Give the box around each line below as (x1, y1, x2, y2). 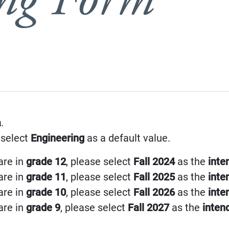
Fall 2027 (128, 201, 169, 214)
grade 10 (26, 186, 66, 198)
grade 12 (26, 155, 66, 168)
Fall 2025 (133, 171, 175, 183)
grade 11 (26, 171, 66, 183)
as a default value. (84, 132, 170, 144)
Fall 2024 (133, 155, 175, 168)
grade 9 (26, 201, 60, 214)
